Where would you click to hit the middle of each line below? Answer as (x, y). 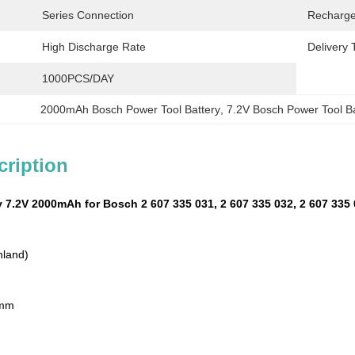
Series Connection (88, 15)
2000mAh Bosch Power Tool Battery (131, 109)
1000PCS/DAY (78, 78)
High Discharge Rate (94, 47)
